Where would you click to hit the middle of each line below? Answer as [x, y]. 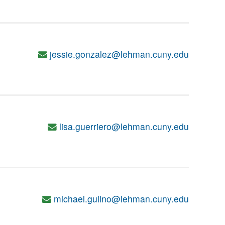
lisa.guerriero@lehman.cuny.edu [124, 126]
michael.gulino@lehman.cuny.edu [121, 199]
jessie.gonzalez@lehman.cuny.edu [119, 54]
